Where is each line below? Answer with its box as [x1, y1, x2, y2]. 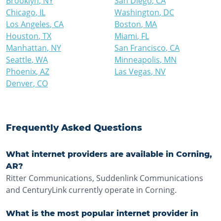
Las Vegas [114, 66, 151, 77]
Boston [114, 19, 141, 30]
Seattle [6, 54, 32, 65]
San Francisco [114, 42, 166, 53]
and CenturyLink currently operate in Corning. [6, 184, 177, 195]
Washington [114, 7, 159, 18]
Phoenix [6, 66, 36, 77]
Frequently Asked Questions [6, 122, 142, 133]
